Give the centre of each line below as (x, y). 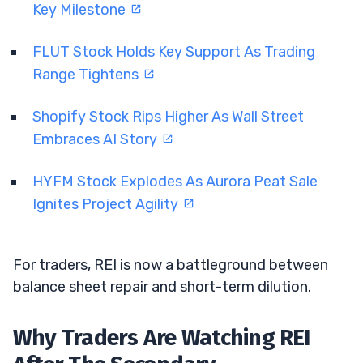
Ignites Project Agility (107, 204)
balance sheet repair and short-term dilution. (162, 286)
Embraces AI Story (96, 139)
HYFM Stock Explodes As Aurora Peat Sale (175, 181)
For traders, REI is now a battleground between (171, 265)
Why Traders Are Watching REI (162, 337)
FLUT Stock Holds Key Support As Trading (174, 51)
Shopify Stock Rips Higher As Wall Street (168, 116)
